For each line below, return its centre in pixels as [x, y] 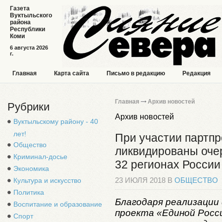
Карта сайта [72, 73]
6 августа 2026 [29, 48]
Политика [29, 192]
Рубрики [28, 107]
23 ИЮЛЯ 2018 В [145, 180]
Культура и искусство [47, 180]
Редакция [196, 73]
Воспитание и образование [58, 204]
